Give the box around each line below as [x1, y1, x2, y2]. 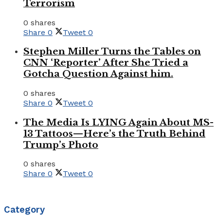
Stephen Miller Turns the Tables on [23, 46, 201, 57]
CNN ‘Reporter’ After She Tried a [23, 57, 188, 69]
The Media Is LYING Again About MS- [23, 116, 214, 128]
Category [4, 204, 45, 216]
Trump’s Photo [23, 139, 98, 150]
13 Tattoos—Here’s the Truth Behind [23, 127, 205, 139]
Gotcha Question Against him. [23, 68, 173, 80]
